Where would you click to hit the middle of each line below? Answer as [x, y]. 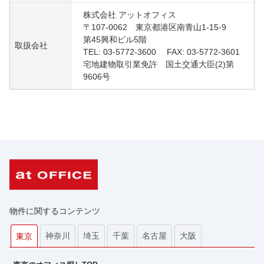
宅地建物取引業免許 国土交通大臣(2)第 [159, 65]
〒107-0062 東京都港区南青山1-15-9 [159, 27]
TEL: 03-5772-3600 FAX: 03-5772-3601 [161, 52]
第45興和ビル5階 [115, 40]
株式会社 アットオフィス [130, 15]
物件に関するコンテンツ [55, 211]
